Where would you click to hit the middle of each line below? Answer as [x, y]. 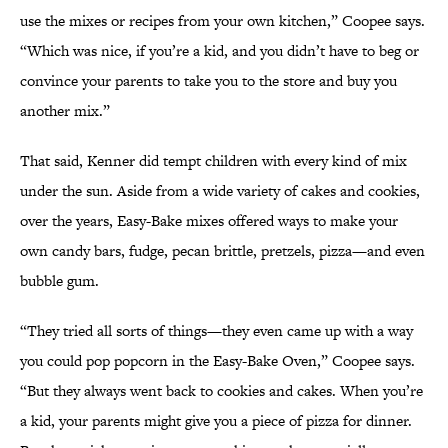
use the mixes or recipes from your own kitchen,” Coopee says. [222, 21]
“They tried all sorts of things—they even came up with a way [216, 331]
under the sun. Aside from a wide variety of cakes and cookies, [220, 191]
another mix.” [65, 111]
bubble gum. [59, 281]
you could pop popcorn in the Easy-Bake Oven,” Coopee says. [217, 361]
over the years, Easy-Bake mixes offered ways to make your [209, 221]
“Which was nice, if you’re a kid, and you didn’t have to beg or [219, 51]
